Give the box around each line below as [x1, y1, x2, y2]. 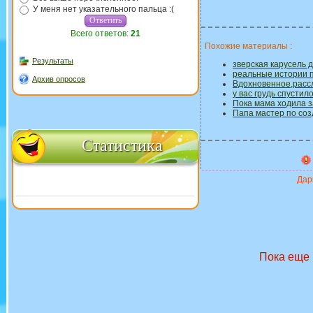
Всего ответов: [70, 29, 131, 38]
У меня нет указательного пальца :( [33, 4, 174, 14]
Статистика [82, 136, 163, 154]
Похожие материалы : [205, 41, 292, 51]
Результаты [32, 57, 73, 65]
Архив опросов [32, 75, 85, 83]
